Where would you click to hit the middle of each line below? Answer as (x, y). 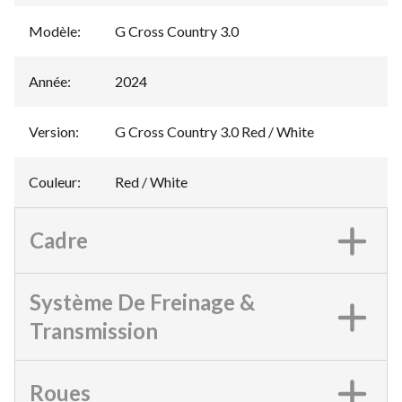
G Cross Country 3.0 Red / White (214, 131)
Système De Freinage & (142, 302)
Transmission (94, 331)
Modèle (53, 31)
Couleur (53, 182)
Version (52, 131)
